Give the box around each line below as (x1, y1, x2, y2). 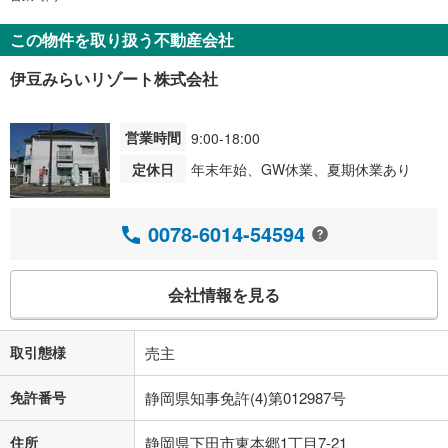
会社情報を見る (168, 283, 280, 307)
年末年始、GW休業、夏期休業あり (191, 158, 411, 179)
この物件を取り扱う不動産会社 (10, 27, 234, 51)
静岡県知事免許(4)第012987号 (145, 386, 346, 408)
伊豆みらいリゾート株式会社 (10, 66, 218, 90)
